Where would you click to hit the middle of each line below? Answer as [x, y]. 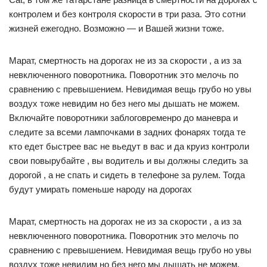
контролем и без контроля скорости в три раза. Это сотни [127, 14]
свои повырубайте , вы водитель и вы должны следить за [128, 160]
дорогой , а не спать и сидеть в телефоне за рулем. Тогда [127, 175]
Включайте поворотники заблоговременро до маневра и [123, 117]
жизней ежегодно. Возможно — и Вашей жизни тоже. [117, 28]
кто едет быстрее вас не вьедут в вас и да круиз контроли [129, 146]
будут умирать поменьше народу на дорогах [100, 189]
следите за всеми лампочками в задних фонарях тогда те [127, 132]
